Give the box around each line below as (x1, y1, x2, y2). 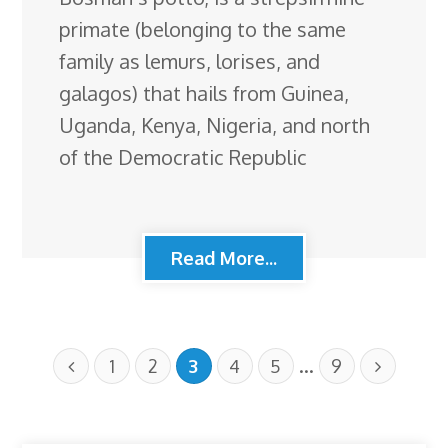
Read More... (171, 246, 277, 269)
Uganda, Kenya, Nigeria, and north (59, 111, 371, 138)
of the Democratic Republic (59, 143, 308, 170)
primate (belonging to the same (59, 15, 347, 42)
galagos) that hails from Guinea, (59, 79, 350, 106)
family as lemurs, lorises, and (59, 47, 321, 74)
